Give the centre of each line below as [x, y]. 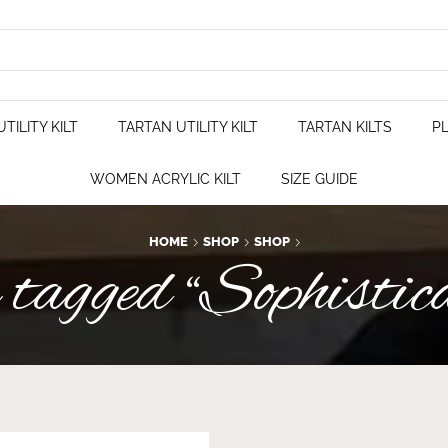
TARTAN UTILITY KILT [188, 127]
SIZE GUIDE [319, 179]
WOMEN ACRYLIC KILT [165, 179]
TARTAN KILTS [345, 127]
